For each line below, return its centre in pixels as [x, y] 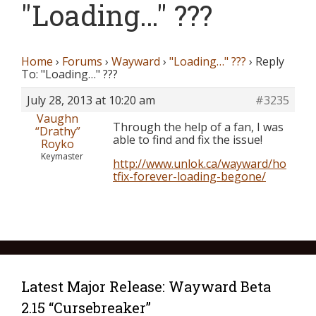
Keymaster [62, 156]
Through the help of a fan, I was [198, 127]
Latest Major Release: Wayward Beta [146, 286]
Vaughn [57, 119]
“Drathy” [57, 131]
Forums [82, 61]
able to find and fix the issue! [188, 140]
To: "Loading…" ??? [69, 74]
